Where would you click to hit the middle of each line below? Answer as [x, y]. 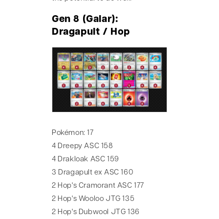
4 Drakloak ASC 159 [86, 159]
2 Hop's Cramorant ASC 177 [98, 186]
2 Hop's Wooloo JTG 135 [93, 199]
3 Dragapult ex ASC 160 [93, 173]
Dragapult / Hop [91, 33]
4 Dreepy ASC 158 [82, 146]
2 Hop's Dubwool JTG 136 [96, 212]
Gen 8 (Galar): [85, 20]
